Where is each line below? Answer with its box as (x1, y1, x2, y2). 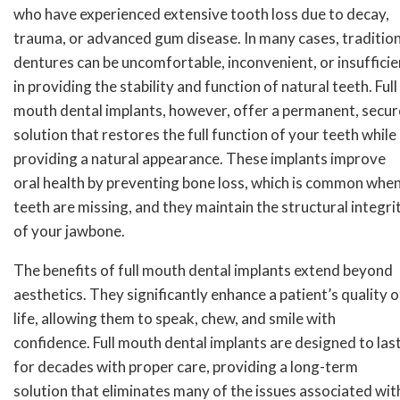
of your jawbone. (13, 221, 125, 241)
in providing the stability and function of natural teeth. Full (13, 77, 397, 96)
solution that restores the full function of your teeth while (13, 125, 396, 145)
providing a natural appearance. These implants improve (13, 149, 386, 169)
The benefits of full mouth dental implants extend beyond (13, 261, 393, 280)
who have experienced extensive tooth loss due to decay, (13, 4, 389, 24)
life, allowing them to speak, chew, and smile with (13, 309, 336, 329)
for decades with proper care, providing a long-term (13, 357, 358, 377)
